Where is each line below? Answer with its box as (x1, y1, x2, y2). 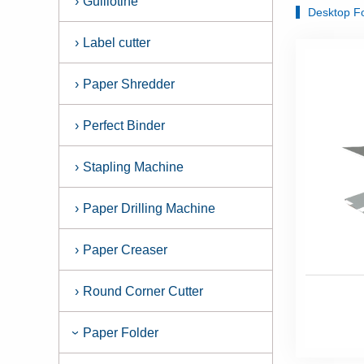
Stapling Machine (83, 159, 184, 175)
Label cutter (83, 35, 151, 50)
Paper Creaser (83, 242, 168, 258)
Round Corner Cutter (83, 284, 204, 299)
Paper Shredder (83, 76, 175, 92)
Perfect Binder (83, 118, 166, 133)
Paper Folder (83, 325, 159, 340)
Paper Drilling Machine (83, 201, 216, 216)
